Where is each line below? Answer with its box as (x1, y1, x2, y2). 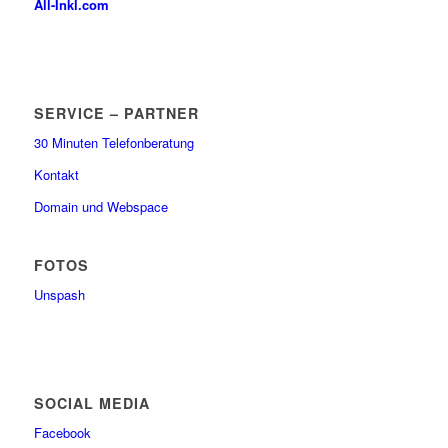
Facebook (33, 422, 91, 442)
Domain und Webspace (33, 196, 168, 216)
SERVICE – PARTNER (33, 102, 199, 123)
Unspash (33, 284, 85, 304)
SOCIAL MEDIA (33, 392, 150, 413)
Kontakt (33, 164, 79, 184)
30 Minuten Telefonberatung (33, 132, 194, 152)
